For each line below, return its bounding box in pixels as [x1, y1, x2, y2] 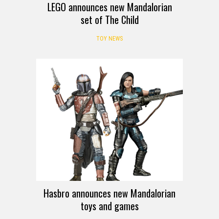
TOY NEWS [96, 35, 123, 42]
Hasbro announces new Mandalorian [44, 185, 175, 200]
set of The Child [80, 12, 139, 27]
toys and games [80, 198, 139, 213]
